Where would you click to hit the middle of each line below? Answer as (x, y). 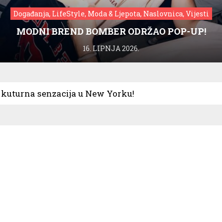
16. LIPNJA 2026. (111, 48)
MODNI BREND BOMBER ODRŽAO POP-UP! (111, 31)
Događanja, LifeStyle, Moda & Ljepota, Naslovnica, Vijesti (111, 13)
